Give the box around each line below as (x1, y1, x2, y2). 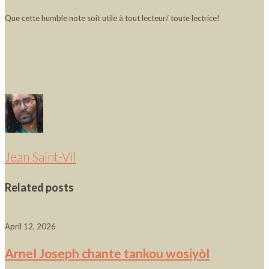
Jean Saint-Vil (5, 149, 76, 165)
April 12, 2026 (5, 222, 56, 232)
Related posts (5, 181, 74, 195)
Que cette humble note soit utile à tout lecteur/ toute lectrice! (5, 13, 220, 23)
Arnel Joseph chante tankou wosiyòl (5, 246, 210, 261)
